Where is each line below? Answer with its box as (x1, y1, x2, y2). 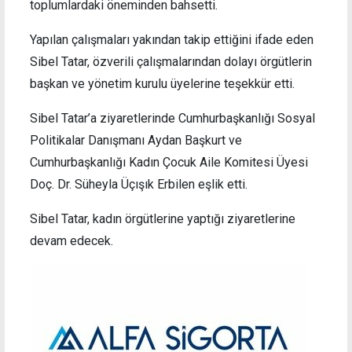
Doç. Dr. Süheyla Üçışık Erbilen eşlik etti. (30, 176, 247, 192)
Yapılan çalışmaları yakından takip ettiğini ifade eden (30, 31, 313, 47)
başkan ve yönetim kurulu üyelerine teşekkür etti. (30, 75, 295, 91)
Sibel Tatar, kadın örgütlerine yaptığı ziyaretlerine (30, 211, 295, 226)
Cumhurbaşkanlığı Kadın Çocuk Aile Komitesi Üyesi (30, 154, 308, 170)
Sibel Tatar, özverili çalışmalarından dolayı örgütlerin (30, 53, 312, 69)
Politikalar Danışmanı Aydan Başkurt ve (30, 132, 242, 148)
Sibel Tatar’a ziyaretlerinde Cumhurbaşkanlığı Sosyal (30, 110, 315, 126)
